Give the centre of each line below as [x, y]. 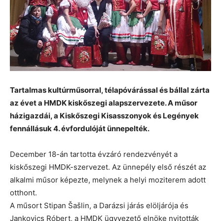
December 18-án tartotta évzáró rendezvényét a [94, 154]
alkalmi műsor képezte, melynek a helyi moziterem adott [108, 180]
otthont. [24, 192]
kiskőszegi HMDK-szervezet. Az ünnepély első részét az [108, 167]
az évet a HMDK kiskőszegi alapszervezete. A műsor [104, 103]
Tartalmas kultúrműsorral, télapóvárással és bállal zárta [110, 90]
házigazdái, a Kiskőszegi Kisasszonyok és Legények [104, 115]
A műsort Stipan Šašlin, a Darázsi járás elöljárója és [99, 205]
